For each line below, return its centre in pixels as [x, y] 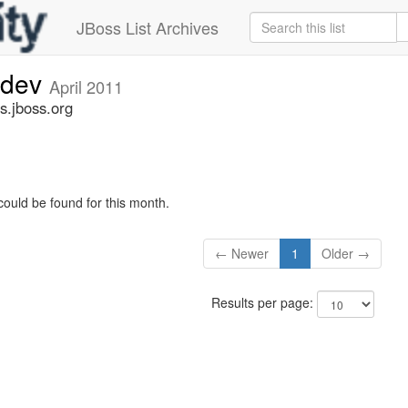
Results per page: [264, 303]
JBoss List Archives [148, 27]
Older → [346, 254]
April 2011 [86, 87]
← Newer [242, 254]
